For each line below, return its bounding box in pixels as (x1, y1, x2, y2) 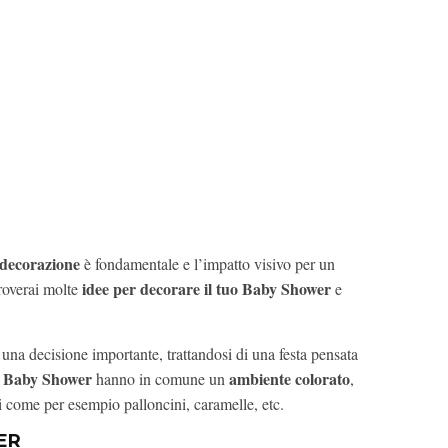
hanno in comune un (92, 368, 229, 390)
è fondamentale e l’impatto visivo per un (80, 253, 335, 275)
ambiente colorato (229, 367, 350, 391)
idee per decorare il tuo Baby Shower (82, 277, 331, 301)
